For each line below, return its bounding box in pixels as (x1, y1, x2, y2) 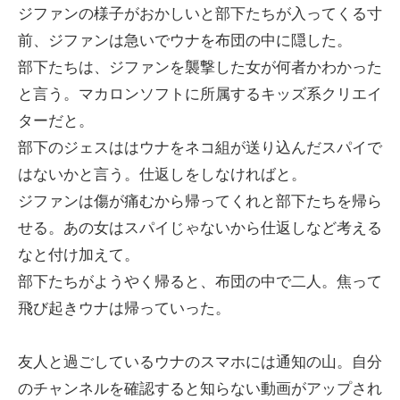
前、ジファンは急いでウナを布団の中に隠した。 (18, 31, 352, 49)
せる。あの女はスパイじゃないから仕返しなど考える (18, 219, 382, 237)
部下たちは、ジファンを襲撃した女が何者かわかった (18, 58, 382, 76)
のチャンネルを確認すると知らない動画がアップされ (18, 380, 382, 398)
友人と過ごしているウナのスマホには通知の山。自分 (18, 354, 382, 371)
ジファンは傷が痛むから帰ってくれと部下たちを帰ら (18, 192, 382, 210)
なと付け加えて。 (18, 246, 139, 263)
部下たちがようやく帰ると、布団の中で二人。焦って (18, 272, 382, 290)
